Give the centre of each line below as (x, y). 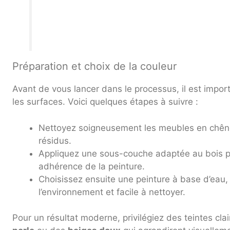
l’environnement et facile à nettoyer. (112, 192)
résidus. (55, 140)
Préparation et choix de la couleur (94, 66)
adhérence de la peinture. (92, 166)
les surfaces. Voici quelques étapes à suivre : (105, 102)
